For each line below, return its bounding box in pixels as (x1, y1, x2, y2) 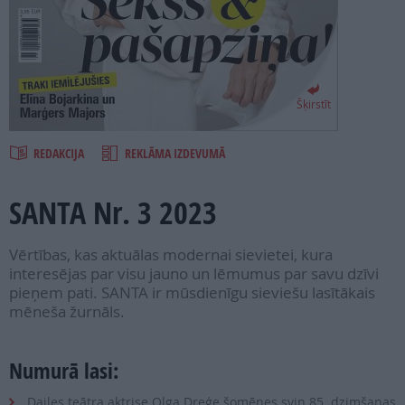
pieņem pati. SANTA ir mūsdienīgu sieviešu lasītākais (9, 282, 375, 304)
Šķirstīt (296, 97, 331, 111)
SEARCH (18, 53, 54, 71)
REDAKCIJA (33, 145, 87, 162)
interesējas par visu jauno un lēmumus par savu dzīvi (9, 263, 379, 285)
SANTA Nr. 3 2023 (9, 192, 217, 234)
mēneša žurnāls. (9, 301, 125, 323)
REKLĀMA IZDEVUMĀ (125, 145, 225, 162)
